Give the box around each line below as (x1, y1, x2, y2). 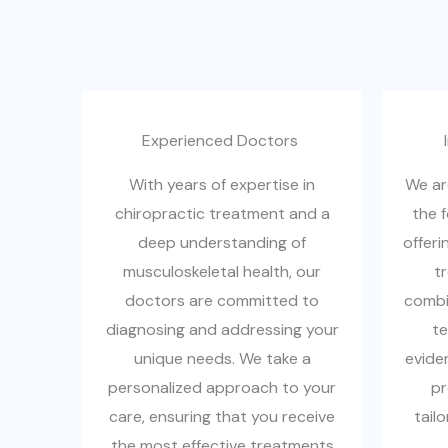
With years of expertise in (129, 174, 315, 195)
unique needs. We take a (133, 348, 311, 369)
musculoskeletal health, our (123, 261, 321, 282)
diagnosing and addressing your (105, 319, 339, 340)
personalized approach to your (108, 377, 336, 398)
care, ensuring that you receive (109, 406, 335, 427)
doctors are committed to (125, 290, 319, 311)
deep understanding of (138, 232, 306, 253)
